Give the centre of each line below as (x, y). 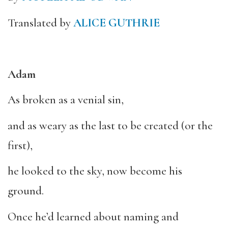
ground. (26, 191)
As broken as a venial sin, (66, 100)
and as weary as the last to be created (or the (110, 125)
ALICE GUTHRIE (117, 23)
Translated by (40, 23)
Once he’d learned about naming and (93, 217)
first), (20, 145)
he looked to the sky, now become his (95, 171)
